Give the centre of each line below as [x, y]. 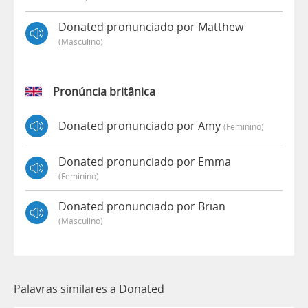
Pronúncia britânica [104, 91]
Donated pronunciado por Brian [142, 206]
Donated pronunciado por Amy [141, 126]
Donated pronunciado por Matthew [151, 26]
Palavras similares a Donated [89, 288]
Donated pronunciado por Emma [145, 161]
